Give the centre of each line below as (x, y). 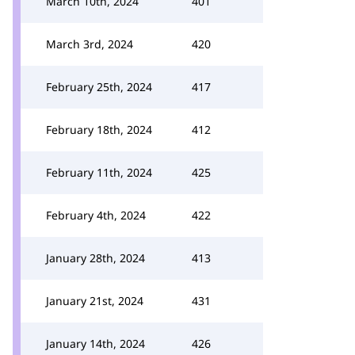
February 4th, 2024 (96, 215)
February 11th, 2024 (99, 172)
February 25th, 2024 (99, 87)
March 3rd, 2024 (90, 44)
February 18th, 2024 (99, 130)
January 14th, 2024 (95, 344)
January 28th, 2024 (95, 258)
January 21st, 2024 (95, 301)
